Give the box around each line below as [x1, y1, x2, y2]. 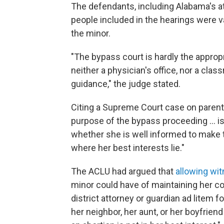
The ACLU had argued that [71, 166, 175, 177]
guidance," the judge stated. [71, 78, 180, 89]
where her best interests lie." [71, 142, 184, 153]
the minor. [71, 28, 110, 39]
